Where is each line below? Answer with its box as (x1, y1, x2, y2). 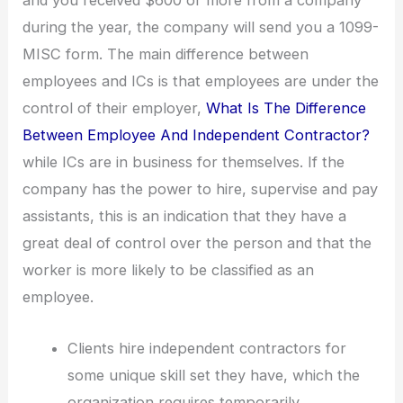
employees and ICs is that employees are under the (22, 72, 380, 91)
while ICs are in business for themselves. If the (22, 153, 345, 172)
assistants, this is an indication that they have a (22, 207, 347, 226)
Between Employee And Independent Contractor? (22, 126, 371, 145)
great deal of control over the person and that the (22, 234, 372, 253)
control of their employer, (22, 99, 207, 118)
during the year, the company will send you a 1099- (22, 18, 380, 37)
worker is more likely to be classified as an (22, 261, 315, 280)
